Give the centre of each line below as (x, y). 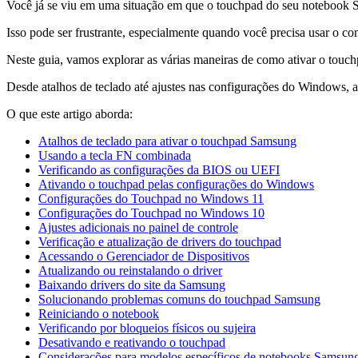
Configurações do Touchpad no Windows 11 (151, 199)
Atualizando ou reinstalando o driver (130, 270)
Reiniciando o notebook (99, 314)
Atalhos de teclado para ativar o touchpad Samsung (167, 141)
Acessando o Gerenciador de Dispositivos (144, 256)
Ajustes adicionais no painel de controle (138, 227)
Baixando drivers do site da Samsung (132, 285)
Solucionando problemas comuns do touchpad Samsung (179, 299)
